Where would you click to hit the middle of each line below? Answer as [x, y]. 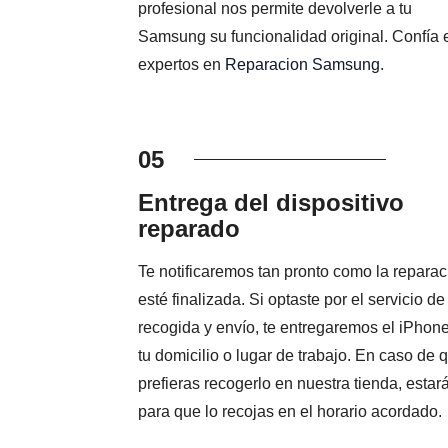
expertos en [181, 65]
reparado [188, 229]
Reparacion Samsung [302, 65]
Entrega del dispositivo [270, 203]
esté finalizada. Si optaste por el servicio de [291, 300]
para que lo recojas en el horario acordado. [289, 412]
